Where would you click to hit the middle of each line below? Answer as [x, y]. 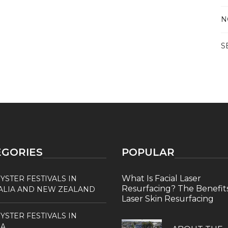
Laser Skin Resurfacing [168, 199]
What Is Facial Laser [161, 178]
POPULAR [148, 152]
